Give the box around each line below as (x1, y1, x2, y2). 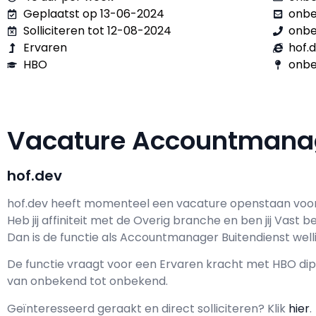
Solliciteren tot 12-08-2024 (23, 23, 171, 39)
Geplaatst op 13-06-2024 (23, 6, 164, 22)
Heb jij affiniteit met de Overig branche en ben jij (7, 212, 274, 229)
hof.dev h (7, 195, 58, 212)
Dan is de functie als (7, 229, 120, 245)
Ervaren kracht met (159, 256, 269, 273)
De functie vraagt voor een (7, 256, 159, 273)
